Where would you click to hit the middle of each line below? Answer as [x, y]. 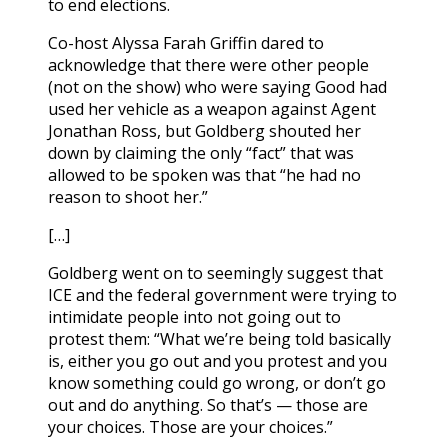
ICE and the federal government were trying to [222, 294]
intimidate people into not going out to [194, 316]
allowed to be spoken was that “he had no [204, 174]
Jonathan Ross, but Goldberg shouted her [204, 130]
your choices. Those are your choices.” [190, 426]
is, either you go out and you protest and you [217, 360]
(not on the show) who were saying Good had [217, 86]
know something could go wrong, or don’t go [217, 382]
